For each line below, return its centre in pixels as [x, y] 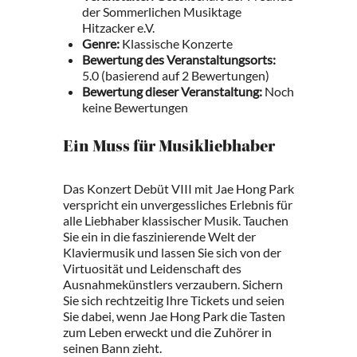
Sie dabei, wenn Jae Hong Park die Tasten [174, 316]
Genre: [101, 43]
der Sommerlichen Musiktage [162, 12]
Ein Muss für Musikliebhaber [169, 148]
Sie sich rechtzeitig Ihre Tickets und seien [174, 300]
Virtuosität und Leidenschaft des [152, 268]
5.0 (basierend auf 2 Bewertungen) [176, 75]
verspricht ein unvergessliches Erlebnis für [178, 204]
